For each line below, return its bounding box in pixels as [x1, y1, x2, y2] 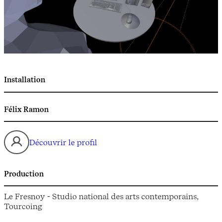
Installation [4, 75, 45, 85]
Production [4, 169, 44, 178]
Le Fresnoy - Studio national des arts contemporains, [4, 191, 198, 202]
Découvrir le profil [29, 137, 97, 147]
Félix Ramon [4, 105, 49, 114]
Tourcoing [4, 201, 42, 212]
